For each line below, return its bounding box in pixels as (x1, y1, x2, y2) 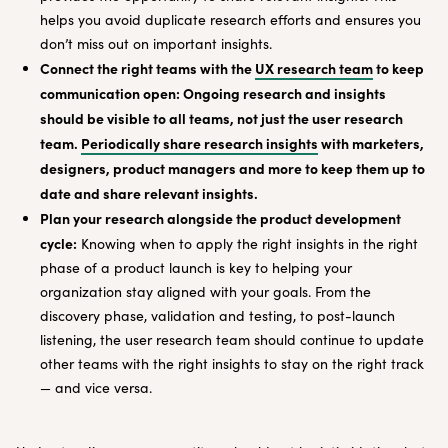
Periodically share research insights (81, 133, 318, 153)
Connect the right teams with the (40, 58, 255, 78)
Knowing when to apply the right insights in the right (77, 234, 418, 253)
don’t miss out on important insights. (40, 34, 272, 53)
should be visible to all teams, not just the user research (40, 108, 403, 128)
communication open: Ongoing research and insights (40, 83, 386, 103)
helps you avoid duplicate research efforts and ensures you (40, 10, 421, 29)
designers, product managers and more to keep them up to (40, 158, 425, 178)
